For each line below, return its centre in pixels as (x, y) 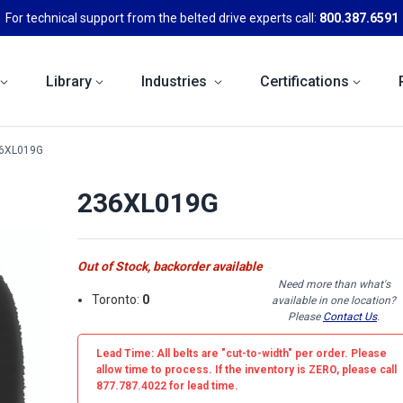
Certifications (304, 81)
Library (69, 81)
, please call (367, 369)
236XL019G (148, 203)
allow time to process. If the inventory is (202, 369)
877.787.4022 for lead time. (167, 385)
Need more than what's (334, 284)
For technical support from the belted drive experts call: (162, 18)
